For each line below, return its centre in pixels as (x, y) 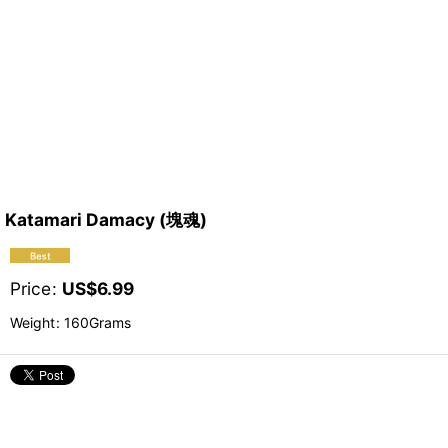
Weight (32, 323)
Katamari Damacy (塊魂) (106, 220)
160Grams (95, 323)
